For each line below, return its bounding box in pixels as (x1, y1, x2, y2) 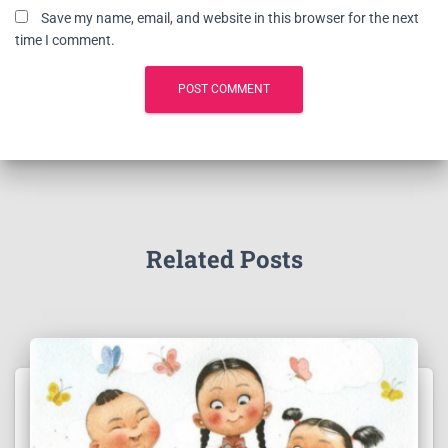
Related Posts (145, 243, 303, 276)
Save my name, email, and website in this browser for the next (41, 10, 419, 26)
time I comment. (15, 32, 115, 48)
